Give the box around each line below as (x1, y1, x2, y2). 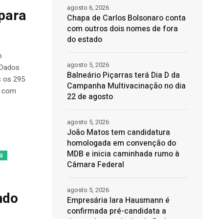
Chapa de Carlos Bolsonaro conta (66, 12, 186, 24)
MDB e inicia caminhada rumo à (66, 148, 179, 160)
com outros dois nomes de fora (66, 23, 178, 35)
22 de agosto (66, 91, 113, 103)
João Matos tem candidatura (66, 127, 170, 139)
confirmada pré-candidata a (66, 205, 166, 218)
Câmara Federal (66, 159, 124, 171)
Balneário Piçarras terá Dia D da (66, 69, 180, 82)
